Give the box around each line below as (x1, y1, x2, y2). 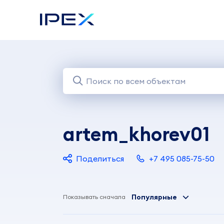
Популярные (131, 192, 177, 201)
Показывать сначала (63, 193, 125, 200)
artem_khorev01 (63, 122, 209, 146)
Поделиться (76, 153, 124, 163)
